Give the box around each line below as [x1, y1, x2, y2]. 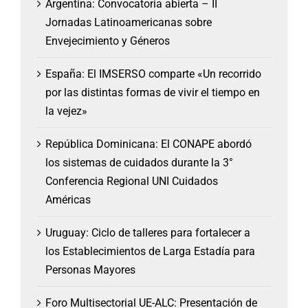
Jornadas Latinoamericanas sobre [45, 15, 212, 29]
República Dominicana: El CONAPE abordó [45, 137, 252, 151]
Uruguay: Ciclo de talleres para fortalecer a [45, 225, 250, 239]
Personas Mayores [45, 263, 135, 276]
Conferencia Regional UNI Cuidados [45, 174, 218, 188]
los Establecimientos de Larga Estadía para [45, 244, 255, 258]
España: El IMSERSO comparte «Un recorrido [45, 67, 261, 80]
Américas [45, 192, 91, 206]
